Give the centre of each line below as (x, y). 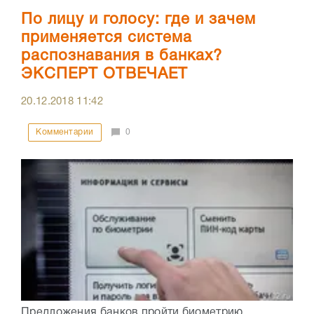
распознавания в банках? (122, 56)
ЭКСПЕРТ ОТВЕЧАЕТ (104, 75)
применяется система (107, 38)
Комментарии (65, 132)
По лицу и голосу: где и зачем (138, 20)
